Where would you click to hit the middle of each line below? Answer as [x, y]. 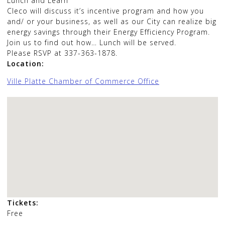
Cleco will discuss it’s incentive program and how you [105, 11]
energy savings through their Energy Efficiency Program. [108, 32]
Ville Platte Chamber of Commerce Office [83, 81]
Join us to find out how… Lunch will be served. [92, 42]
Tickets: [23, 202]
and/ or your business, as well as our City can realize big [112, 21]
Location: [26, 63]
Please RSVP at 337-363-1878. [62, 53]
